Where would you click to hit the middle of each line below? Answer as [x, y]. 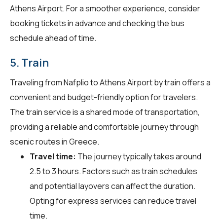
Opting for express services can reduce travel [113, 201]
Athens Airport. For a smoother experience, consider [105, 8]
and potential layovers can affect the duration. [112, 186]
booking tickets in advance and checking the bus [97, 23]
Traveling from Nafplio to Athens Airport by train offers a [110, 82]
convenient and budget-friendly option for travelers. [104, 97]
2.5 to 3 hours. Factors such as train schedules [113, 171]
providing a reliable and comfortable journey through [104, 127]
